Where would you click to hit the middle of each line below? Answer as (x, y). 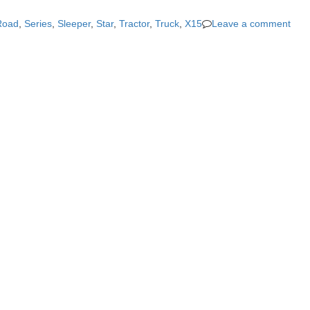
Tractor (134, 24)
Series (38, 24)
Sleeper (74, 24)
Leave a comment (251, 24)
